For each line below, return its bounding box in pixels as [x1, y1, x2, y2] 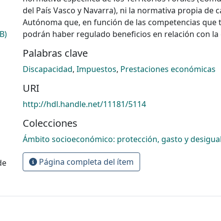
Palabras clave [23, 46, 88, 60]
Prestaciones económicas [120, 63, 216, 74]
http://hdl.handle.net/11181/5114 [23, 98, 146, 110]
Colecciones [23, 116, 77, 130]
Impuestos [76, 63, 116, 74]
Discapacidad [23, 63, 73, 74]
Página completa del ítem [37, 156, 134, 167]
